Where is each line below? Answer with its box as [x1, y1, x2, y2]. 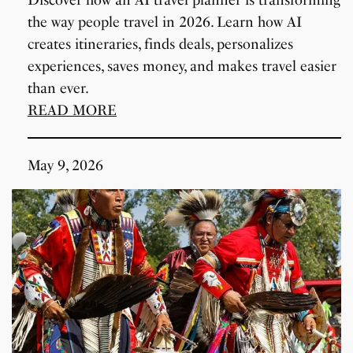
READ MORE [28, 101, 117, 119]
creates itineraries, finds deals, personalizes [28, 35, 294, 53]
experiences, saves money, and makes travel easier [28, 57, 337, 75]
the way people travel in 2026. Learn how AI [28, 13, 303, 31]
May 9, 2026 [28, 156, 103, 174]
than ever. [28, 79, 90, 97]
